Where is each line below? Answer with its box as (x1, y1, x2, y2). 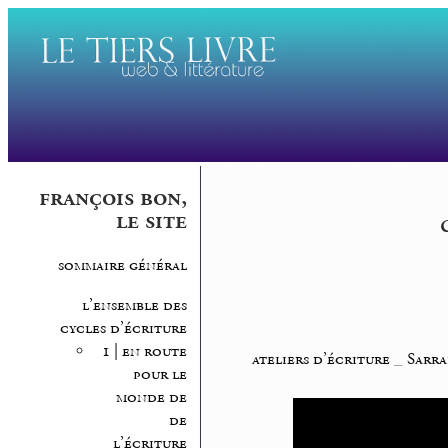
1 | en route (101, 340, 187, 362)
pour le (132, 363, 187, 385)
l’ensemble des (81, 294, 187, 316)
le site (115, 205, 187, 238)
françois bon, (38, 182, 187, 215)
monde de (115, 386, 187, 408)
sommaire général (57, 255, 187, 277)
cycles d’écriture (59, 317, 187, 339)
